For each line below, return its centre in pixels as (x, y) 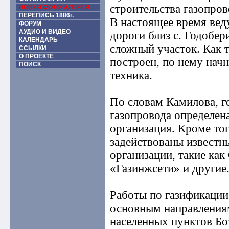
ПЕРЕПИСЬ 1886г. (46, 15)
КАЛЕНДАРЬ (38, 40)
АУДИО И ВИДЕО (44, 32)
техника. (131, 75)
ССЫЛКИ (32, 48)
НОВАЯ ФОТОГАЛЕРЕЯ (54, 7)
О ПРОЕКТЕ (36, 56)
